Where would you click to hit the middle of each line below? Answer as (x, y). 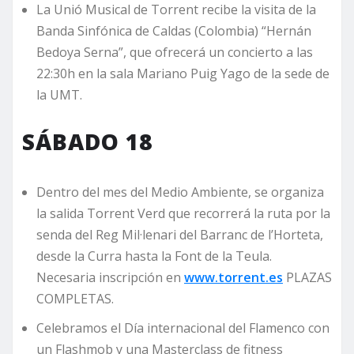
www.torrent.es (233, 278)
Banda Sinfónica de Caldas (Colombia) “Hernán (174, 31)
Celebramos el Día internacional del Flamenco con (183, 328)
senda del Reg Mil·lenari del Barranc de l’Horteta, (180, 235)
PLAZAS (307, 278)
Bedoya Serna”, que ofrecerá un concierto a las (175, 53)
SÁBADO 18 (87, 142)
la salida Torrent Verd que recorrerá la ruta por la (183, 214)
